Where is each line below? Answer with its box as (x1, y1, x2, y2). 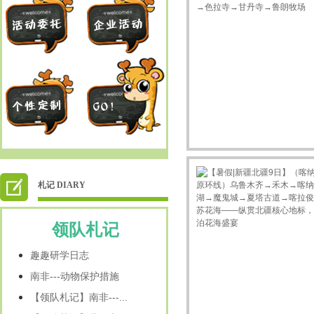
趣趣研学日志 (30, 250, 89, 261)
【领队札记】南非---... (30, 292, 128, 303)
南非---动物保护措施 (30, 271, 119, 282)
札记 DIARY (38, 180, 86, 190)
